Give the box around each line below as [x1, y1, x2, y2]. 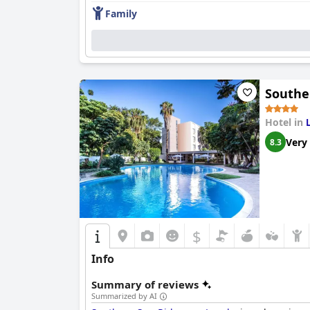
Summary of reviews [91, 277, 199, 291]
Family [105, 6, 137, 20]
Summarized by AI [91, 291, 157, 301]
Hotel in [265, 116, 306, 129]
